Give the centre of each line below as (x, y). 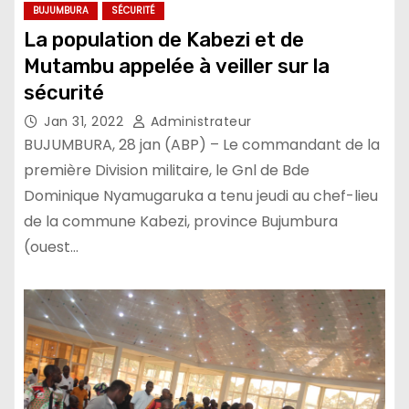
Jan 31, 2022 (86, 122)
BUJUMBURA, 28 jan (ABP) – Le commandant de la (202, 145)
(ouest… (51, 247)
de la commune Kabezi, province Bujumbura (181, 222)
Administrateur (199, 122)
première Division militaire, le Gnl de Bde (167, 171)
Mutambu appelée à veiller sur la (177, 67)
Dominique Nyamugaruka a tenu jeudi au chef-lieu (201, 196)
